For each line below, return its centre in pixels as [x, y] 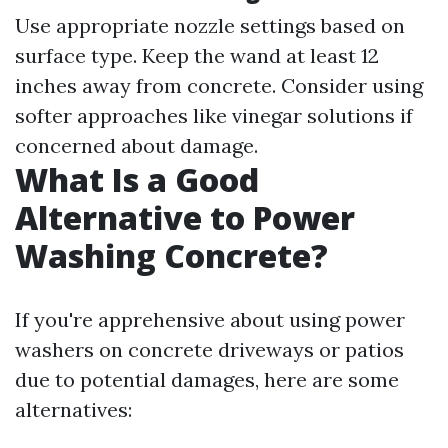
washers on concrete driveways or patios [209, 349]
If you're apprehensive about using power [210, 319]
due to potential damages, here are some [207, 379]
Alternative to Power [185, 217]
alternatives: [73, 409]
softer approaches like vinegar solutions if [214, 115]
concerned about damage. [136, 145]
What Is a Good [137, 179]
